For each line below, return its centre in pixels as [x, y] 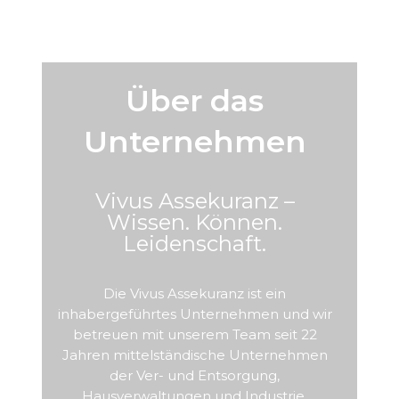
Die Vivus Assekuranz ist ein [195, 293]
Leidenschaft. [195, 244]
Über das [195, 101]
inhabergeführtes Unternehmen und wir [195, 314]
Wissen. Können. [195, 222]
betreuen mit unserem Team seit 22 [195, 334]
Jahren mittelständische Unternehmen [195, 355]
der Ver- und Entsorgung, [195, 375]
